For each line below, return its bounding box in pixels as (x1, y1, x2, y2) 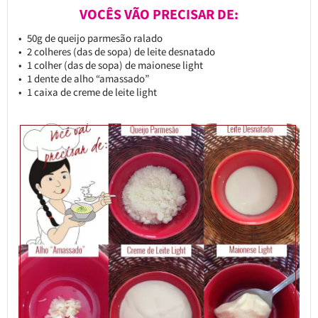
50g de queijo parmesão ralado (26, 31, 163, 45)
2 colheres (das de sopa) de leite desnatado (26, 44, 215, 58)
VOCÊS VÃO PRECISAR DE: (79, 5, 238, 23)
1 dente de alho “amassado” (26, 71, 149, 85)
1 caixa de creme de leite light (26, 84, 157, 99)
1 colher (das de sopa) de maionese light (26, 57, 203, 72)
